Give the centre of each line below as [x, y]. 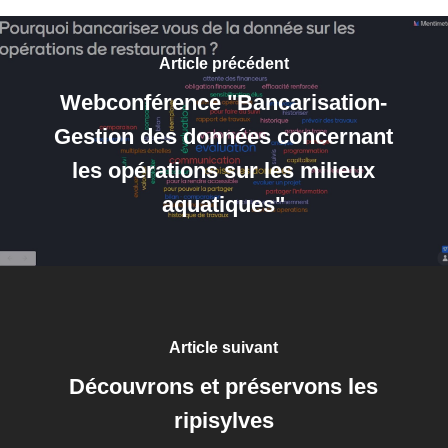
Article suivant [224, 347]
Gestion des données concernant [224, 136]
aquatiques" [224, 204]
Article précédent [223, 63]
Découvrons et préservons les [224, 386]
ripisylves [223, 420]
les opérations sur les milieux [224, 170]
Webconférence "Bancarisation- [224, 102]
